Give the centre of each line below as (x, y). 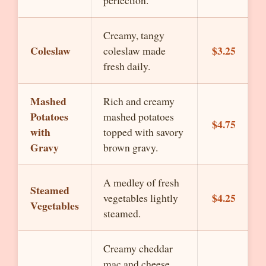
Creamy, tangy (134, 35)
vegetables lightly (141, 198)
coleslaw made (134, 50)
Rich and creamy (139, 101)
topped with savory (143, 132)
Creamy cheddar (138, 248)
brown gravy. (131, 147)
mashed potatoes (139, 116)
